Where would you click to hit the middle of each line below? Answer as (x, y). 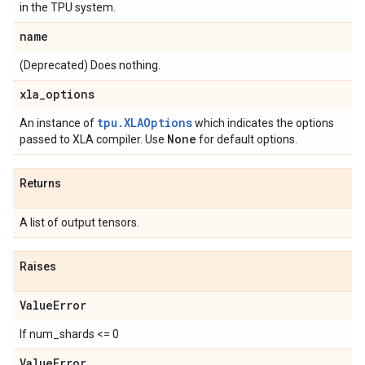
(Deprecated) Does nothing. (90, 65)
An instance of (58, 123)
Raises (38, 266)
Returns (40, 183)
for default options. (247, 139)
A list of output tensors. (79, 222)
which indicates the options (263, 123)
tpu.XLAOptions (145, 123)
